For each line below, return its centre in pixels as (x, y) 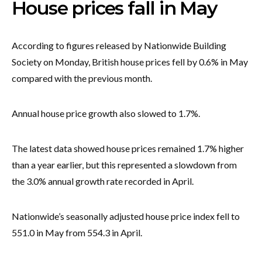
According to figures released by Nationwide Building (119, 45)
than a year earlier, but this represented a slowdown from (124, 164)
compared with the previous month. (82, 78)
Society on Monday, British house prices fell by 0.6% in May (130, 61)
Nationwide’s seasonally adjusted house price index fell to (126, 216)
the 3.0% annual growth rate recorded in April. (103, 181)
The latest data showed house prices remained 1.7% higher (128, 148)
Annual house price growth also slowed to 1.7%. (106, 113)
